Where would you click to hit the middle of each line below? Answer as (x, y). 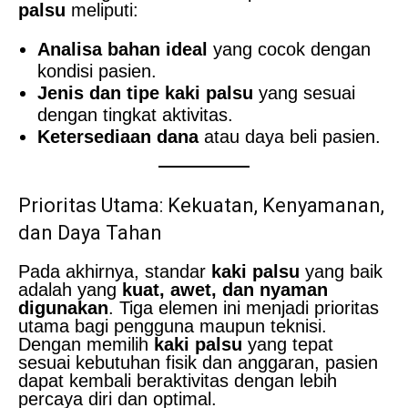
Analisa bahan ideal (122, 49)
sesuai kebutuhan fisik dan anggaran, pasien (198, 362)
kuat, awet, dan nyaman (225, 289)
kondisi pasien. (97, 71)
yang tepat (288, 344)
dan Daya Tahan (90, 232)
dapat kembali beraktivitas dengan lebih (178, 380)
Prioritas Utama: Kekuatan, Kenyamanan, (201, 205)
